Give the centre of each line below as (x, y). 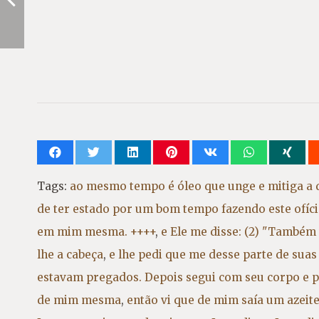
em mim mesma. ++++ (96, 231)
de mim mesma (79, 300)
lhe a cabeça (70, 254)
